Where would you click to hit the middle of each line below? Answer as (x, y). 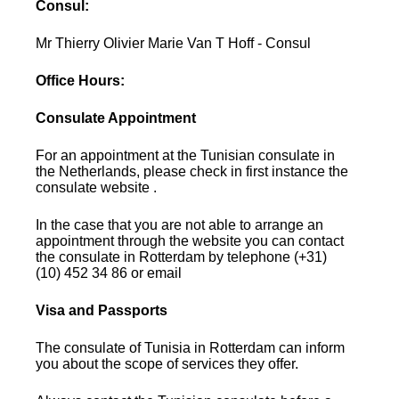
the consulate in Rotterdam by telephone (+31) (182, 256)
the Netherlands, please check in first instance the (192, 171)
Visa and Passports (102, 310)
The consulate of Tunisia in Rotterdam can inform (191, 347)
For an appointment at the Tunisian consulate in (186, 155)
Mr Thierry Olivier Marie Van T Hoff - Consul (174, 43)
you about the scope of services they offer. (167, 363)
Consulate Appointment (116, 118)
